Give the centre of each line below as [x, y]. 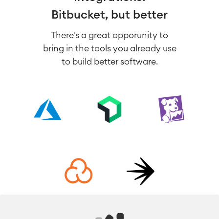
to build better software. [109, 62]
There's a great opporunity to [109, 35]
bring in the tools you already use [109, 49]
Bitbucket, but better [109, 15]
